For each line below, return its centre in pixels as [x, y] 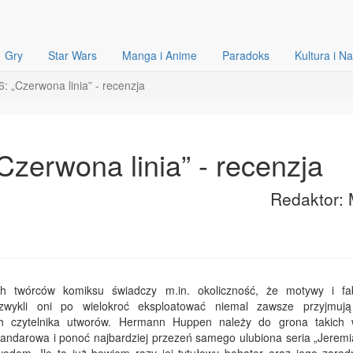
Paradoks [246, 55]
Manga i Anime [160, 55]
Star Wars [72, 55]
